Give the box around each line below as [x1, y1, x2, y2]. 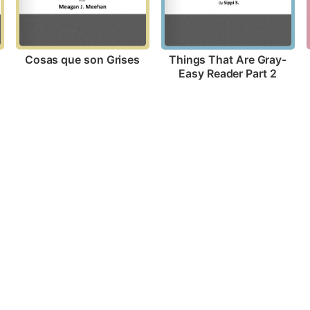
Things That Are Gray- [168, 53, 287, 67]
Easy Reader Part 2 [179, 66, 277, 81]
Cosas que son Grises [24, 53, 140, 67]
